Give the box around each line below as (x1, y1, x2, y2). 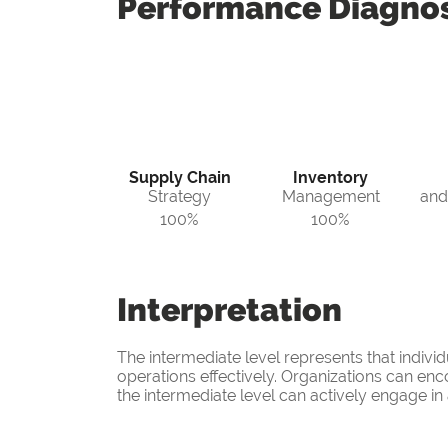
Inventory (293, 168, 368, 188)
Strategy (148, 187, 211, 207)
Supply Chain (128, 168, 231, 188)
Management (281, 187, 380, 207)
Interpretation (117, 291, 342, 329)
